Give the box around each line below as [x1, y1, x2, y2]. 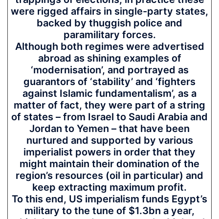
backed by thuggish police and [37, 17, 182, 29]
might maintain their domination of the [20, 158, 199, 170]
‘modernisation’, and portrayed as [30, 64, 189, 76]
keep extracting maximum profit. [32, 181, 187, 193]
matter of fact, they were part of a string [14, 99, 205, 111]
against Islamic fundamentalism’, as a [22, 88, 197, 99]
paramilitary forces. [63, 29, 156, 41]
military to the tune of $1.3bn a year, [24, 205, 195, 217]
